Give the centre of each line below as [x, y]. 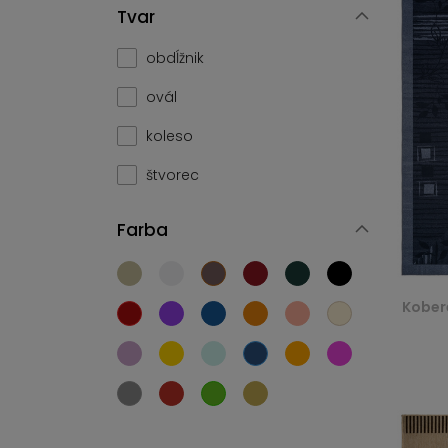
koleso [169, 136]
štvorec [172, 175]
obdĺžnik [175, 58]
